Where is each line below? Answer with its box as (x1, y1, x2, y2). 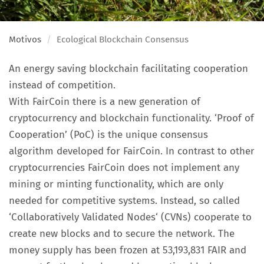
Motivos (9, 34, 41, 45)
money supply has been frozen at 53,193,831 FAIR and (9, 244, 246, 256)
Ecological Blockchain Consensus (57, 34, 189, 45)
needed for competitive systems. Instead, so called (9, 194, 240, 207)
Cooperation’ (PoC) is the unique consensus (9, 128, 208, 141)
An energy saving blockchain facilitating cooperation (9, 62, 248, 75)
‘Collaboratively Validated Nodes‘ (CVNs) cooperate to (9, 211, 252, 223)
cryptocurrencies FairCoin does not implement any (9, 161, 239, 174)
